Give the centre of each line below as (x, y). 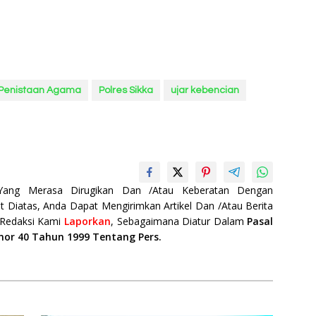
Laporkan (87, 221)
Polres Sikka (126, 90)
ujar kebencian (205, 90)
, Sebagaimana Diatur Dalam (179, 221)
